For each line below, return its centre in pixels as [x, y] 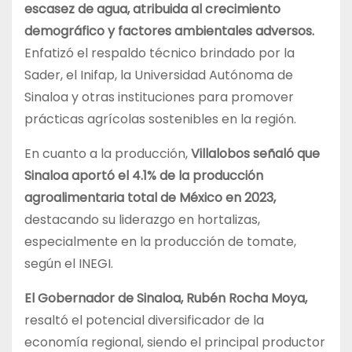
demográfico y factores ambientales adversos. [169, 31]
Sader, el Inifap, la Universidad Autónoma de [159, 75]
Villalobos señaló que [255, 153]
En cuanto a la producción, [108, 153]
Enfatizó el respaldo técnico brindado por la [159, 53]
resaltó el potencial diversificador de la [144, 320]
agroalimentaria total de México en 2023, [150, 197]
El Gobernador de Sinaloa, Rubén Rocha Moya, [166, 298]
